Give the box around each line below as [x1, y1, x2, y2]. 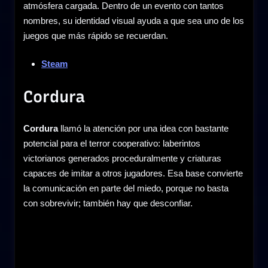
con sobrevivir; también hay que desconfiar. [23, 197, 193, 208]
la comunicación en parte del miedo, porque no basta [23, 182, 229, 193]
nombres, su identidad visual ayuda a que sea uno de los [23, 15, 244, 26]
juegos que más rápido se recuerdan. [23, 30, 168, 41]
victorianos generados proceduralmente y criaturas [23, 153, 221, 163]
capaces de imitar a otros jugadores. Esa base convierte [23, 167, 243, 178]
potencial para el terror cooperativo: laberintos [23, 138, 200, 148]
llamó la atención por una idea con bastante [58, 123, 229, 133]
